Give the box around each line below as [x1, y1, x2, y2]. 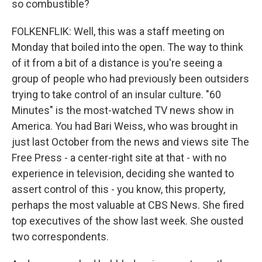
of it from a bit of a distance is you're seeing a [12, 57, 222, 69]
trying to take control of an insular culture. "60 [12, 88, 221, 101]
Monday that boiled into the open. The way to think [12, 41, 243, 53]
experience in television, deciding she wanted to [12, 167, 234, 180]
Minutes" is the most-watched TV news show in [12, 104, 234, 116]
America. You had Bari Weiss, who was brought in [12, 120, 238, 132]
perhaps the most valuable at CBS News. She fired [12, 199, 244, 211]
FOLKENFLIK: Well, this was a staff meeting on [12, 25, 225, 37]
